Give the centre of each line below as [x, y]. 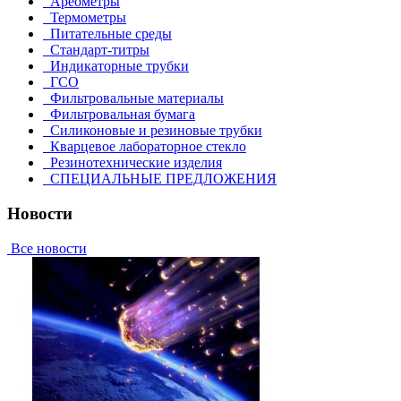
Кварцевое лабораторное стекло [145, 147]
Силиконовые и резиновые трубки [153, 131]
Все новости [47, 248]
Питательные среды [107, 34]
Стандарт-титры [96, 50]
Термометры [85, 18]
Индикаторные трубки [116, 66]
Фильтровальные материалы [133, 98]
